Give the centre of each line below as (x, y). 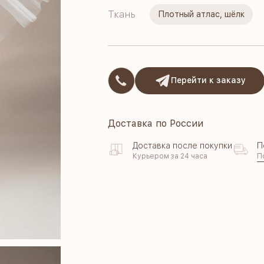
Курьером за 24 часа (170, 156)
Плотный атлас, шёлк (202, 14)
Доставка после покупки (183, 145)
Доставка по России (156, 123)
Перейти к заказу (208, 80)
